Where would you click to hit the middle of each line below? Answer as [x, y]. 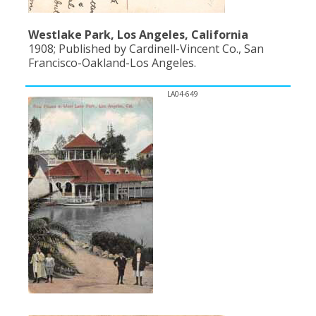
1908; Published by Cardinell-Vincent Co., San [146, 49]
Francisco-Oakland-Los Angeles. [112, 63]
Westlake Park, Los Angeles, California [138, 35]
